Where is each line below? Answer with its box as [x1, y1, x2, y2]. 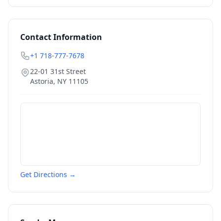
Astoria [30, 76, 53, 86]
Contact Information [20, 32, 102, 42]
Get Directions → [20, 170, 76, 179]
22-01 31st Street [30, 67, 86, 76]
